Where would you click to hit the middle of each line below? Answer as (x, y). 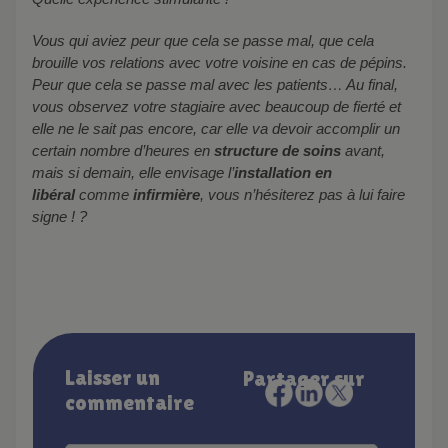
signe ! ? (59, 216)
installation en (283, 172)
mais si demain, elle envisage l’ (133, 172)
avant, (363, 150)
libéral (53, 194)
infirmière (166, 194)
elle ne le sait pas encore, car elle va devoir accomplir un (216, 128)
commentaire (129, 402)
